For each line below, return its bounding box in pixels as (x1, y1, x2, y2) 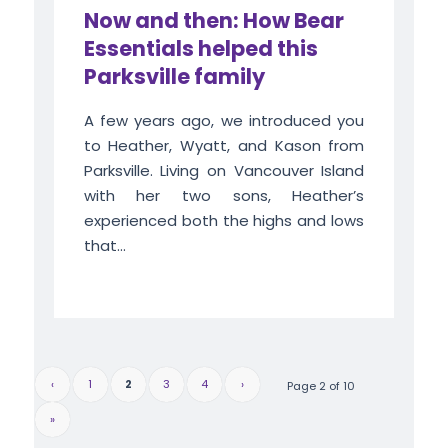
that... (83, 235, 126, 257)
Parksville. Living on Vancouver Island (83, 160, 365, 182)
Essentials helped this (83, 34, 318, 64)
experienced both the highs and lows (83, 210, 365, 232)
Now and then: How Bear (83, 6, 344, 36)
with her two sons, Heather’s (83, 185, 365, 207)
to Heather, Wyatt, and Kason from (83, 135, 365, 157)
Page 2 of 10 (287, 378, 356, 395)
